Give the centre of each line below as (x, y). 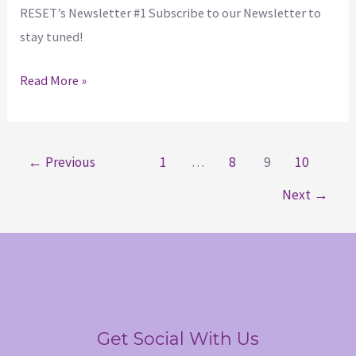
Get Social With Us (178, 339)
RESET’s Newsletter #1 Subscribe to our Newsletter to (171, 13)
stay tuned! (52, 37)
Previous (69, 163)
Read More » (54, 80)
